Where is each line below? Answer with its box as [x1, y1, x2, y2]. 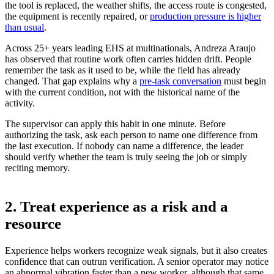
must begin [221, 76, 266, 87]
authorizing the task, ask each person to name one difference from [5, 130, 257, 141]
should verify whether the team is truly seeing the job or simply [5, 152, 247, 163]
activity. [5, 98, 35, 109]
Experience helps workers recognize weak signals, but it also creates [5, 245, 267, 256]
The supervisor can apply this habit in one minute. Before [5, 119, 226, 130]
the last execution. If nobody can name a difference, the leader [5, 141, 243, 152]
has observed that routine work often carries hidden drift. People [5, 54, 251, 65]
